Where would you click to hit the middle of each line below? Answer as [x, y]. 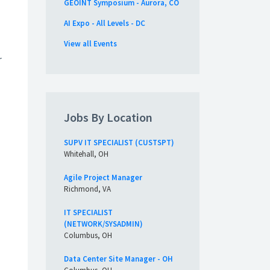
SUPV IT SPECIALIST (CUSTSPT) [119, 143]
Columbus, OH [88, 235]
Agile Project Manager [103, 177]
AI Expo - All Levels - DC [105, 23]
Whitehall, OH [86, 154]
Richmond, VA [87, 189]
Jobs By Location [108, 117]
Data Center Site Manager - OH [118, 259]
